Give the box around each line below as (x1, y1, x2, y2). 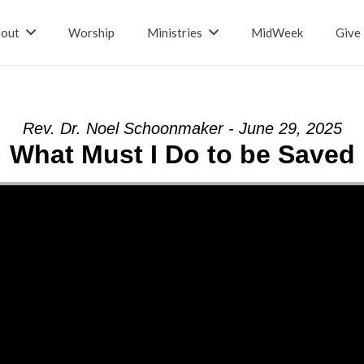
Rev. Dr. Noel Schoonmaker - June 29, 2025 (22, 119, 342, 137)
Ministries (147, 25, 203, 40)
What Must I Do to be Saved (9, 140, 355, 169)
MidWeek (250, 25, 303, 40)
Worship (68, 25, 115, 40)
